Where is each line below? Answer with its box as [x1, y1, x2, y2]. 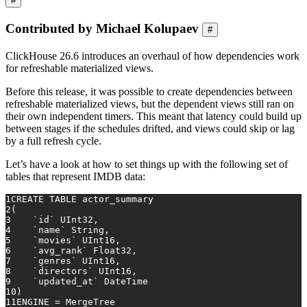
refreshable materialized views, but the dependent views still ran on [5, 97, 294, 110]
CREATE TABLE [11, 193, 77, 204]
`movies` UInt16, [11, 234, 121, 245]
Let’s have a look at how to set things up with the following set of [5, 158, 288, 170]
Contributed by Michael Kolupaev [5, 21, 199, 36]
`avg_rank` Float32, [11, 245, 137, 256]
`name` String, [11, 224, 110, 235]
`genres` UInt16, [11, 255, 121, 266]
